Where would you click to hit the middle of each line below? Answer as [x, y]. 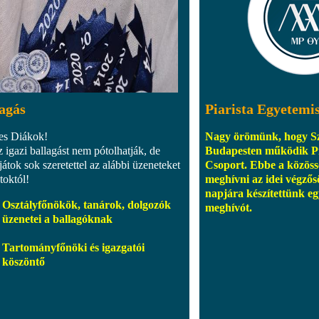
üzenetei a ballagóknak [57, 219]
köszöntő [23, 261]
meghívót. [229, 207]
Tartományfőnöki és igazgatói [73, 247]
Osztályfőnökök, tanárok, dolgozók [87, 204]
